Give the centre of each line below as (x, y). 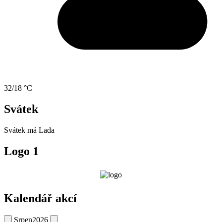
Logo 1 (21, 151)
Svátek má (21, 130)
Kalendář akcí (40, 198)
